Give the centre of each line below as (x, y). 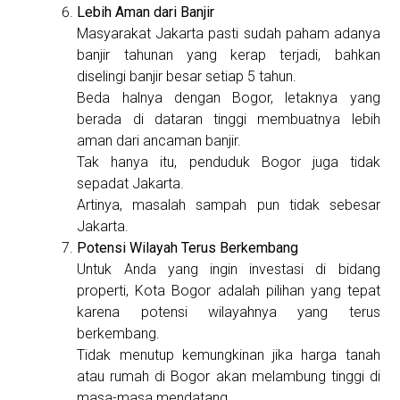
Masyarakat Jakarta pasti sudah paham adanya (229, 34)
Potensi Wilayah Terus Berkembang (188, 248)
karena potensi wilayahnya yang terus (229, 312)
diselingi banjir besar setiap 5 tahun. (187, 77)
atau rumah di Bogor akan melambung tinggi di (229, 377)
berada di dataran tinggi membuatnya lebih (229, 120)
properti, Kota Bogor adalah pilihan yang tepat (229, 291)
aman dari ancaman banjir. (159, 141)
